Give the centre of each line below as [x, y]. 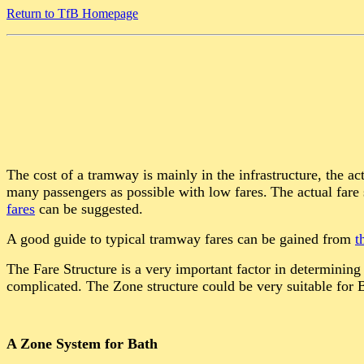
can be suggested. [89, 209]
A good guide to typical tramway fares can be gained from [181, 239]
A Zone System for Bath [82, 344]
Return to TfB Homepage [72, 13]
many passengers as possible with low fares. [137, 192]
